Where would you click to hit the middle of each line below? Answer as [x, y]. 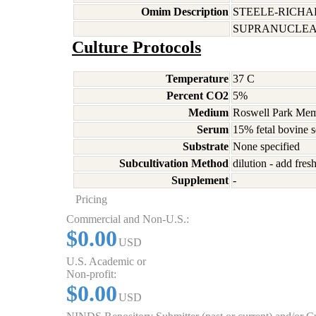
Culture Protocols [136, 47]
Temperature [197, 79]
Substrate [206, 146]
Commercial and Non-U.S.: [128, 219]
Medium [208, 113]
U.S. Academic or [106, 261]
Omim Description [185, 12]
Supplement [200, 180]
